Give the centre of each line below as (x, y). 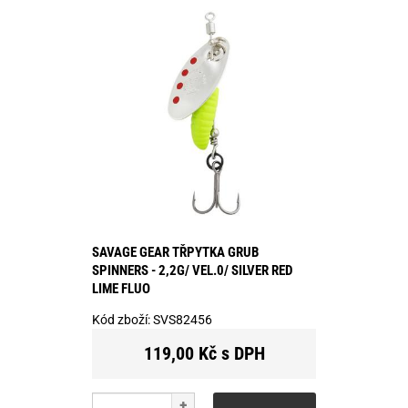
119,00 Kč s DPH (204, 353)
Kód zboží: (122, 319)
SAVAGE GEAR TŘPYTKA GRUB (175, 252)
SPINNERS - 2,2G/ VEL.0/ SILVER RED (192, 270)
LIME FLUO (121, 288)
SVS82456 (183, 319)
